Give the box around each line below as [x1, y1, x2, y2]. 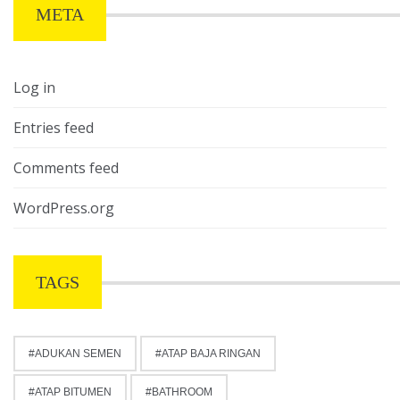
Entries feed [13, 118, 94, 138]
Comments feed [13, 158, 119, 179]
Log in [13, 78, 55, 98]
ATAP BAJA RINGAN [162, 347, 261, 361]
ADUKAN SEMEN [35, 347, 121, 361]
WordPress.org [13, 198, 114, 219]
